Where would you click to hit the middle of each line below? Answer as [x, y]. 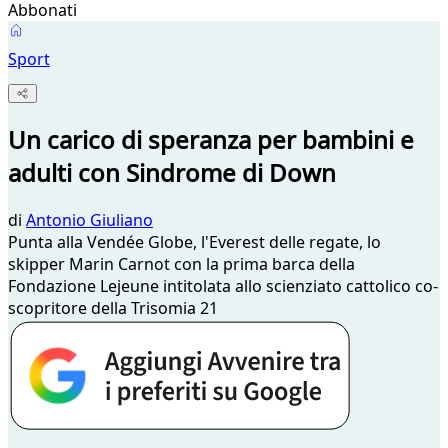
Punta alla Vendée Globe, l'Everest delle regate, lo [194, 242]
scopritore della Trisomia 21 [113, 308]
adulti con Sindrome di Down [172, 173]
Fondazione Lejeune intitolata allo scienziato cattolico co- [223, 286]
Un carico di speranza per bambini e [211, 140]
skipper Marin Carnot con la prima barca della [181, 264]
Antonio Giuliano [89, 220]
